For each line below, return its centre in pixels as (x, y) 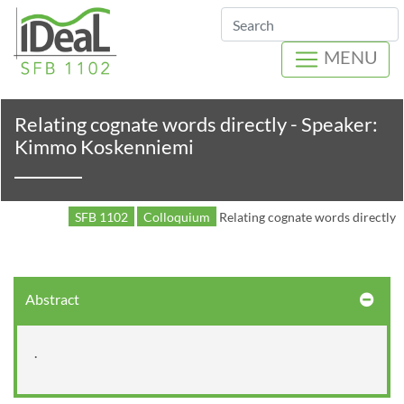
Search (257, 36)
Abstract (52, 298)
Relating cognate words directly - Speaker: (196, 124)
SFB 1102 (101, 217)
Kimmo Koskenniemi (104, 147)
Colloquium (176, 217)
